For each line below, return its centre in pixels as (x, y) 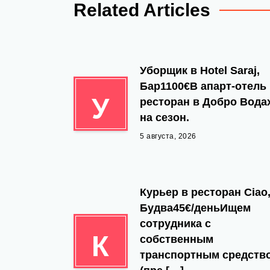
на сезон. (165, 118)
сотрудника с (175, 224)
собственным (177, 239)
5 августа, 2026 (168, 136)
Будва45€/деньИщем (195, 208)
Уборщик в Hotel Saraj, (200, 71)
